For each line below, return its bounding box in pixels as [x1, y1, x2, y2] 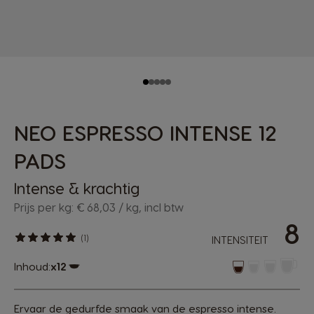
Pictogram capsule [66, 273, 139, 283]
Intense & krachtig [14, 179, 139, 197]
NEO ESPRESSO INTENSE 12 [14, 120, 277, 145]
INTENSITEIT [212, 233, 268, 246]
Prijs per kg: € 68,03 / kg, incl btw [14, 200, 184, 214]
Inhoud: [14, 259, 50, 273]
